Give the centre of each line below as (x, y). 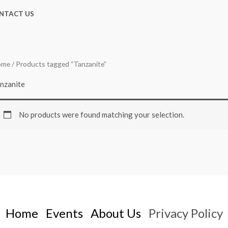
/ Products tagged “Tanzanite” (58, 64)
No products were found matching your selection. (101, 114)
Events (64, 213)
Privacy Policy (186, 213)
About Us (116, 213)
